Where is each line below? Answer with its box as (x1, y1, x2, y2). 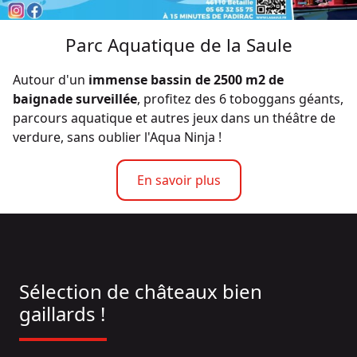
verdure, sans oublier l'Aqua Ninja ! (13, 128, 222, 147)
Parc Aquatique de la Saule (65, 33, 292, 58)
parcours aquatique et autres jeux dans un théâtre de (13, 109, 335, 127)
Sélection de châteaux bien (19, 278, 262, 305)
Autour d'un (13, 71, 88, 89)
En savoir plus (136, 171, 221, 190)
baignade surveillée (13, 90, 137, 108)
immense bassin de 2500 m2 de (88, 71, 284, 89)
